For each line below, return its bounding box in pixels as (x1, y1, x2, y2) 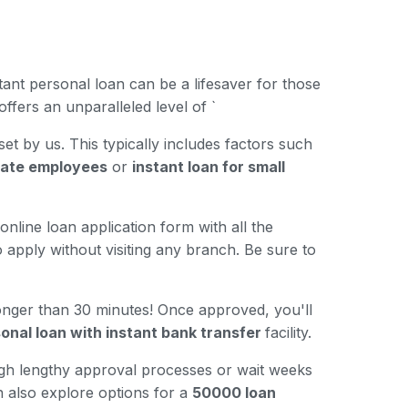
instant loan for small (132, 158, 285, 176)
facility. (265, 323, 311, 342)
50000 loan (192, 383, 276, 402)
